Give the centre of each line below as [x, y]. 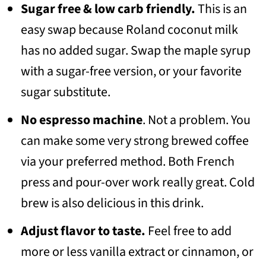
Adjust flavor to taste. [83, 231]
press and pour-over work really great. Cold [137, 182]
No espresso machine [81, 120]
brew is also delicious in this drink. [112, 203]
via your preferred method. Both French [127, 161]
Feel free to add [188, 231]
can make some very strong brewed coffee [134, 140]
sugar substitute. [65, 92]
